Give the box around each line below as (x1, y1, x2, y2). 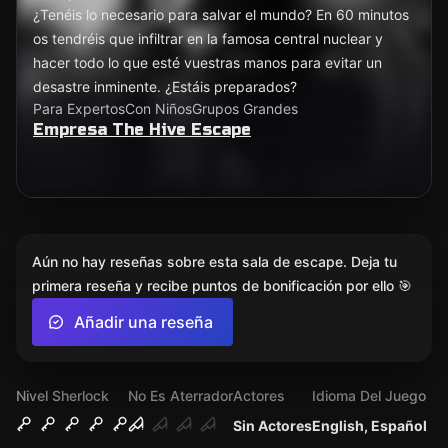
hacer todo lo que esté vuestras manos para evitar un (33, 54, 382, 71)
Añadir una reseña (74, 312, 213, 332)
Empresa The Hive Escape (33, 120, 251, 139)
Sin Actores (233, 417, 312, 434)
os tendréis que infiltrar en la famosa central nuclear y (33, 30, 383, 47)
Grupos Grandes (192, 100, 298, 117)
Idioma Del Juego (312, 387, 426, 404)
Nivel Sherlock (16, 387, 109, 404)
